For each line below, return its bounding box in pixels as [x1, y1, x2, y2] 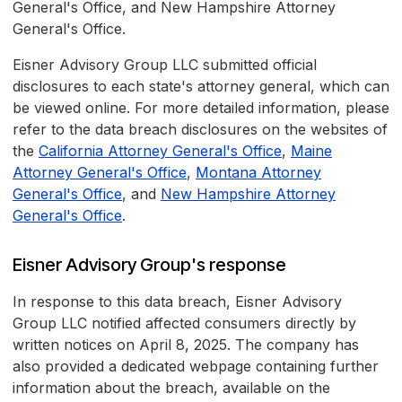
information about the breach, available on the [13, 379, 330, 398]
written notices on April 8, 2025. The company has [13, 336, 359, 354]
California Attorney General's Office [39, 142, 282, 161]
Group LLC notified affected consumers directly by [13, 314, 356, 333]
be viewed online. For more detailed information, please [13, 99, 389, 118]
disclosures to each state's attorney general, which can [13, 77, 389, 96]
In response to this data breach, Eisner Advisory [13, 293, 342, 311]
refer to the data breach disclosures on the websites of [13, 120, 388, 139]
